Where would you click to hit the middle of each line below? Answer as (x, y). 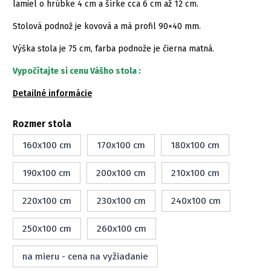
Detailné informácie (52, 93)
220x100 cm (47, 201)
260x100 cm (122, 228)
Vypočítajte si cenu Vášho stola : (78, 71)
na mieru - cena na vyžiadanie (85, 256)
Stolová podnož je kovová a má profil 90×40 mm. (107, 26)
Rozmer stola (42, 124)
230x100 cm (121, 201)
